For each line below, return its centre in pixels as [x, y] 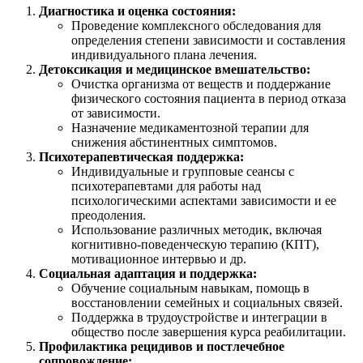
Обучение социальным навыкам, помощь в [190, 288]
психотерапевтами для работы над [166, 186]
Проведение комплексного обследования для [196, 25]
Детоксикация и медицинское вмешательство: [175, 69]
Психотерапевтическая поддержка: [141, 156]
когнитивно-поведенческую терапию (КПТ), [195, 244]
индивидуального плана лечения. [164, 54]
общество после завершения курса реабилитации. [209, 331]
